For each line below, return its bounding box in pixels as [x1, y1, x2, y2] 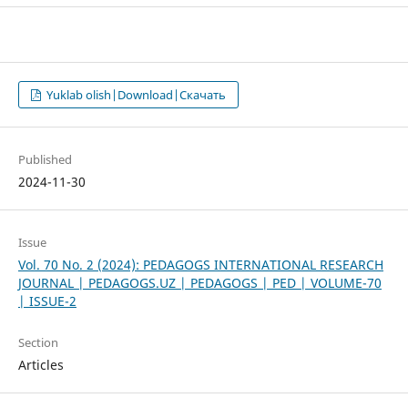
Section [17, 334, 58, 352]
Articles [17, 356, 64, 374]
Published [17, 151, 72, 168]
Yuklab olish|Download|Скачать [44, 87, 227, 104]
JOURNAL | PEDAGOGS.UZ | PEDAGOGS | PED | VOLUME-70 [17, 274, 382, 292]
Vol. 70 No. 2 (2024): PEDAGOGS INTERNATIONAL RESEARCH [17, 256, 383, 274]
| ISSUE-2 [17, 292, 76, 311]
